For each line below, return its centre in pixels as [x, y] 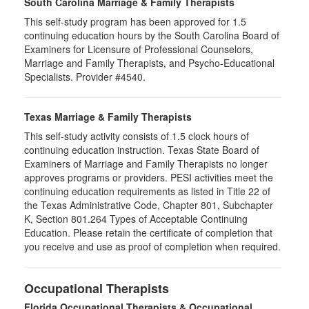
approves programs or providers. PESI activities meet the [149, 177]
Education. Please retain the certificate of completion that [148, 232]
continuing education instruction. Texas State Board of [142, 150]
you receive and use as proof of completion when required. [152, 246]
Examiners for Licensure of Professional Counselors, [139, 49]
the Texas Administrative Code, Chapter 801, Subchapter [149, 205]
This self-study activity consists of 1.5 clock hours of [137, 136]
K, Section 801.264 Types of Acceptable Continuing [136, 219]
